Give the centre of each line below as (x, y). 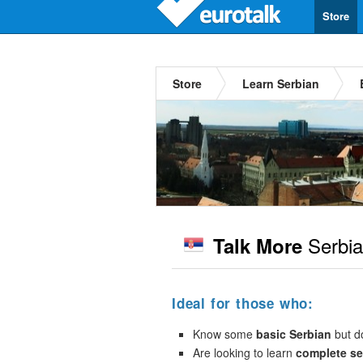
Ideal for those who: (243, 303)
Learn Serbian (281, 83)
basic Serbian (294, 334)
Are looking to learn (244, 352)
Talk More (258, 246)
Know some (224, 334)
